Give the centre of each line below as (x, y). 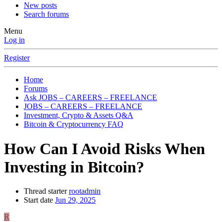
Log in (14, 40)
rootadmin (85, 191)
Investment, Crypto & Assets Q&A (79, 115)
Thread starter (45, 191)
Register (17, 58)
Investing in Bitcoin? (74, 167)
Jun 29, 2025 (75, 200)
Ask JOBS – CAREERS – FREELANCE (90, 98)
